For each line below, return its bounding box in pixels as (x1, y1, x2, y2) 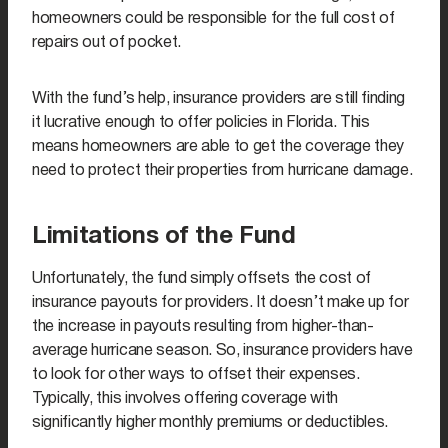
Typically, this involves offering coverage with (32, 392, 338, 407)
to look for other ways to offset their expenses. (32, 368, 360, 383)
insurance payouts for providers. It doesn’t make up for (32, 296, 409, 311)
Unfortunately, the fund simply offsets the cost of (32, 272, 371, 287)
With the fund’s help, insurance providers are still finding (32, 92, 406, 107)
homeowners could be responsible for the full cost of (32, 12, 395, 27)
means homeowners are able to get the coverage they (32, 140, 404, 155)
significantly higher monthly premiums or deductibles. (32, 416, 392, 431)
